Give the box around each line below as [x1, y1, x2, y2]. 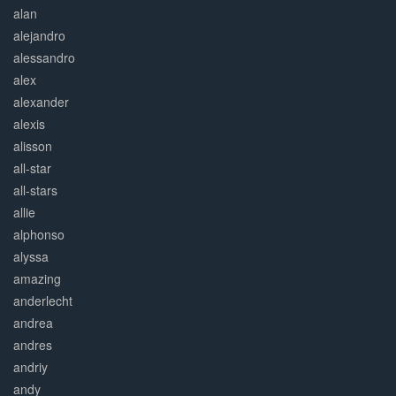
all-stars [13, 181, 57, 200]
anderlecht [13, 292, 72, 310]
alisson [13, 137, 52, 156]
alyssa [13, 247, 49, 266]
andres [13, 336, 52, 354]
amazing [13, 270, 61, 288]
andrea [13, 314, 53, 332]
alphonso [13, 225, 65, 244]
